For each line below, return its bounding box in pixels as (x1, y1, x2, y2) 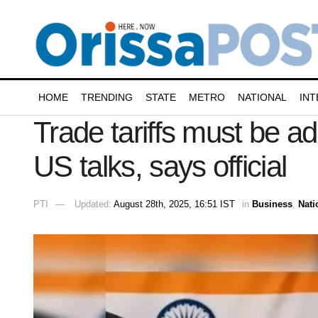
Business (252, 198, 292, 209)
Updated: (75, 198, 114, 209)
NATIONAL (238, 92, 287, 103)
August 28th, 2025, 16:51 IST (114, 198, 235, 209)
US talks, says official (33, 150, 287, 183)
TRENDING (81, 92, 133, 103)
